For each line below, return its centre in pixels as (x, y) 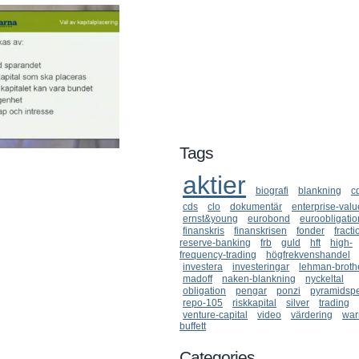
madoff (198, 279)
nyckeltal (325, 279)
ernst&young (210, 219)
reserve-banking (215, 243)
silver (298, 303)
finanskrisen (260, 231)
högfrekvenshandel (308, 255)
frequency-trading (218, 255)
